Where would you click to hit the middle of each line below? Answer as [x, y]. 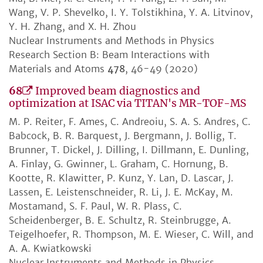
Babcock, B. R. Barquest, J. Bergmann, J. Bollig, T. [123, 136]
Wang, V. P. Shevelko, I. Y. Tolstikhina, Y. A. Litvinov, [131, 13]
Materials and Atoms [58, 69]
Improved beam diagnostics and [118, 91]
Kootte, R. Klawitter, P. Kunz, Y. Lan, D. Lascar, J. [121, 178]
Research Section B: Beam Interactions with [109, 55]
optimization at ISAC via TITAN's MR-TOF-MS [127, 104]
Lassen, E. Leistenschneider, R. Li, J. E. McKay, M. [121, 192]
